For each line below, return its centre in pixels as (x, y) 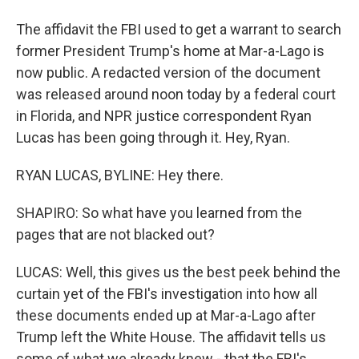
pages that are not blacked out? (115, 234)
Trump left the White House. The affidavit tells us (171, 337)
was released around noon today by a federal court (176, 94)
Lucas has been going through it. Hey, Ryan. (153, 137)
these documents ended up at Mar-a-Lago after (166, 315)
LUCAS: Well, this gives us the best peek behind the (178, 272)
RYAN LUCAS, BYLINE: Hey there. (120, 175)
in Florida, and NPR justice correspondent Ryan (164, 116)
